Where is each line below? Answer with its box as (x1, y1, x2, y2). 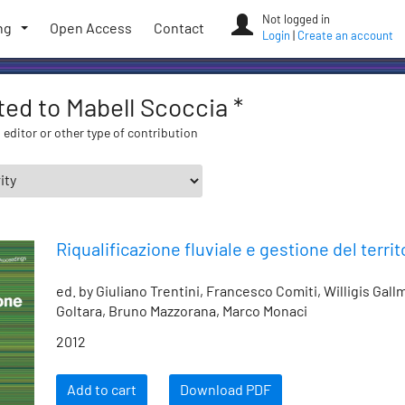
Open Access (50, 22, 132, 36)
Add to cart (67, 383, 137, 398)
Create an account (297, 31, 393, 42)
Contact (154, 22, 204, 36)
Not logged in (262, 14, 330, 26)
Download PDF (180, 383, 271, 398)
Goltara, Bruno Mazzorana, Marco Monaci (56, 305, 307, 319)
